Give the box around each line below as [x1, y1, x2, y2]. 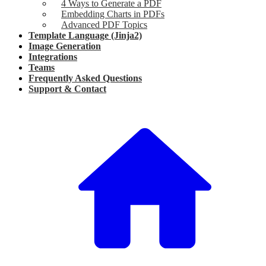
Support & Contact [28, 84, 106, 94]
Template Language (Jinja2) [28, 30, 142, 40]
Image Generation [28, 41, 101, 51]
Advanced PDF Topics [61, 20, 147, 30]
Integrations [28, 52, 77, 62]
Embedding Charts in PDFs [61, 9, 164, 19]
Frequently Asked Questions [28, 73, 142, 83]
